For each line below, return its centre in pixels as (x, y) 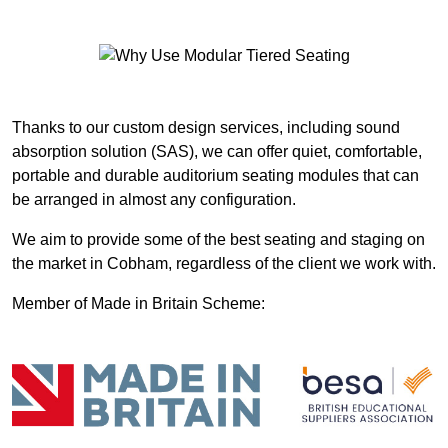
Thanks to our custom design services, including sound (206, 127)
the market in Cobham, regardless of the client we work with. (224, 263)
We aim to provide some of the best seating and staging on (218, 239)
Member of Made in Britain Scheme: (138, 303)
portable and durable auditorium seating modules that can (215, 175)
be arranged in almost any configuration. (154, 199)
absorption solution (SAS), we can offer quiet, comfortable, (217, 151)
